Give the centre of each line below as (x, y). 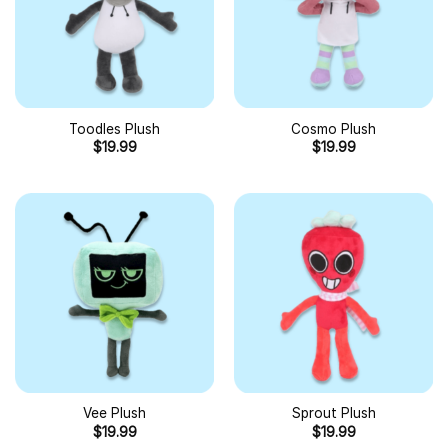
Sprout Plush (333, 413)
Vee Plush (114, 413)
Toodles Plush (114, 129)
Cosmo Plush (333, 129)
